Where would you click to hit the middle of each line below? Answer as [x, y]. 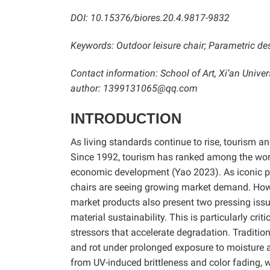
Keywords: [92, 45]
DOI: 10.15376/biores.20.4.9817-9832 [150, 17]
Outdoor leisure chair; [161, 45]
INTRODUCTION [126, 118]
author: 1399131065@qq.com [134, 88]
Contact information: [114, 73]
